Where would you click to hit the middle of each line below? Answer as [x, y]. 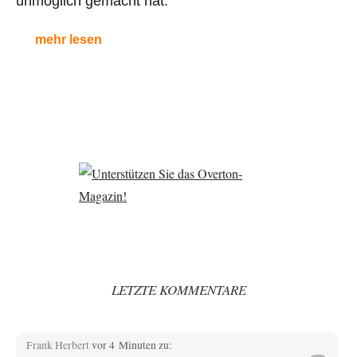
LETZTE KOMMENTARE [178, 289]
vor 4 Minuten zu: [131, 345]
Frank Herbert [59, 345]
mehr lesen [69, 39]
